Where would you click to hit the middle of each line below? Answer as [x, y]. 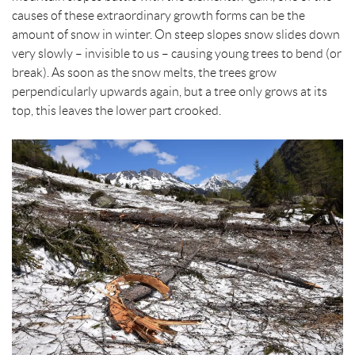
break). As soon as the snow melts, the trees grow [144, 72]
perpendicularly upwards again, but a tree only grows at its [170, 91]
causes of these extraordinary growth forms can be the [158, 15]
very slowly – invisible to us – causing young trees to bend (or [177, 53]
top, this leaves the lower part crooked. [116, 110]
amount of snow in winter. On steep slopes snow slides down [176, 34]
